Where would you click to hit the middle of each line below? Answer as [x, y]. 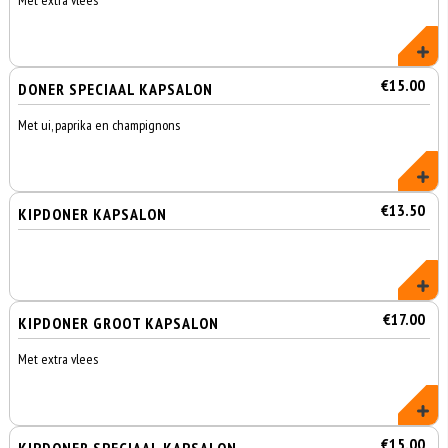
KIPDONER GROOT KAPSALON [119, 323]
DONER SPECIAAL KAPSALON [116, 89]
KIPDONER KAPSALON [93, 214]
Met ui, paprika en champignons [99, 125]
